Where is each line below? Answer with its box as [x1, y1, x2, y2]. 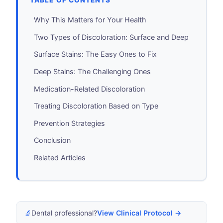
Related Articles [34, 153, 86, 162]
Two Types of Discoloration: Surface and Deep [34, 32, 189, 41]
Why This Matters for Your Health [34, 15, 146, 24]
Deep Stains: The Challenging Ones [34, 67, 151, 76]
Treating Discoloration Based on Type [34, 102, 158, 111]
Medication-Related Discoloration [34, 84, 145, 93]
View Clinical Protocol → [97, 209, 181, 218]
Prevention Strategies [34, 118, 105, 127]
